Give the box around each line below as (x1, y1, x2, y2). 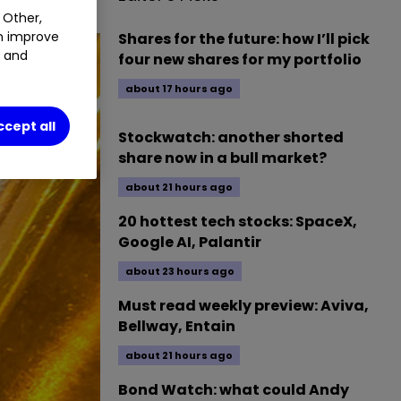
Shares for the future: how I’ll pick (118, 29, 370, 49)
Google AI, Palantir (118, 232, 261, 252)
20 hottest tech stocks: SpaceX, (118, 211, 357, 232)
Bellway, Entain (118, 316, 235, 337)
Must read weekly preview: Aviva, (118, 295, 369, 316)
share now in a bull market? (118, 148, 327, 168)
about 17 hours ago (125, 81, 233, 96)
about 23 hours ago (125, 264, 235, 278)
